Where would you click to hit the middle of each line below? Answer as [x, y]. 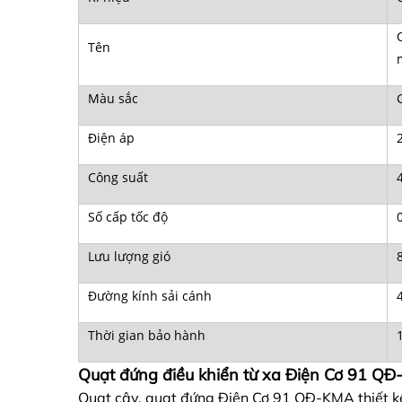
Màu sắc [113, 99]
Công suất [118, 178]
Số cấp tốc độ [128, 217]
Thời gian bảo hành [147, 336]
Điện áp [111, 138]
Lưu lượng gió [129, 257]
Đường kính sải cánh [150, 296]
